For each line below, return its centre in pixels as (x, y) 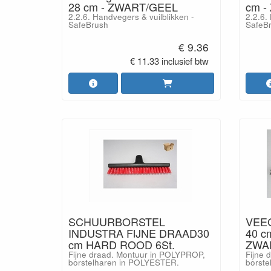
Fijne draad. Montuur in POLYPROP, (137, 254)
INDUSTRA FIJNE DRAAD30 (139, 233)
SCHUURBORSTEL (117, 221)
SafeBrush (88, 24)
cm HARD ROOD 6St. (122, 244)
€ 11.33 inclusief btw (169, 60)
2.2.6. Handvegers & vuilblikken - (131, 16)
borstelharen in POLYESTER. (124, 262)
